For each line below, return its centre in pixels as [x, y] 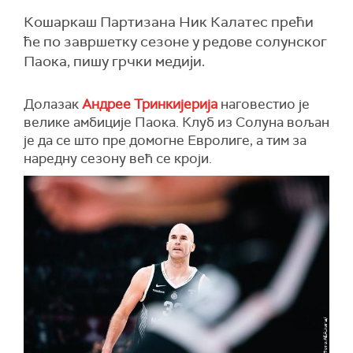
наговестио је [264, 104]
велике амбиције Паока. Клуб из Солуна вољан [176, 122]
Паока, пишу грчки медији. [114, 61]
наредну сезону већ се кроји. [118, 158]
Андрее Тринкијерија [150, 104]
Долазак [53, 104]
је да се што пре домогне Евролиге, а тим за [165, 140]
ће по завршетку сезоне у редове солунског [175, 42]
